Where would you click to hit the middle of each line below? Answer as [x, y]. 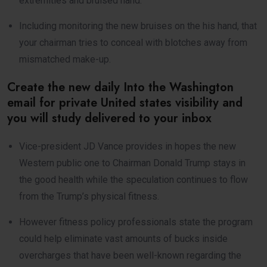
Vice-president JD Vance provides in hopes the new [128, 146]
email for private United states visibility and [125, 103]
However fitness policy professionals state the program [136, 222]
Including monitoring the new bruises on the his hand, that [138, 26]
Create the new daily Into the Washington [120, 87]
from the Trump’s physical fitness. [89, 196]
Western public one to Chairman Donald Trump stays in [132, 163]
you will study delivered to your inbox [109, 118]
